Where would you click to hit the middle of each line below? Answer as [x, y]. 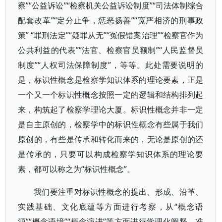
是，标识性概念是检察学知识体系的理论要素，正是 [111, 80]
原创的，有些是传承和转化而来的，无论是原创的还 [111, 139]
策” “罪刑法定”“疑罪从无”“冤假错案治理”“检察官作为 [111, 35]
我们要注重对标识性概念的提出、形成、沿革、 [119, 192]
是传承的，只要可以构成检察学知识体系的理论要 [111, 154]
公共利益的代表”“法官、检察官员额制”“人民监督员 [111, 50]
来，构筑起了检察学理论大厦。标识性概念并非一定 [111, 110]
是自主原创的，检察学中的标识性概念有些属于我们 [111, 124]
